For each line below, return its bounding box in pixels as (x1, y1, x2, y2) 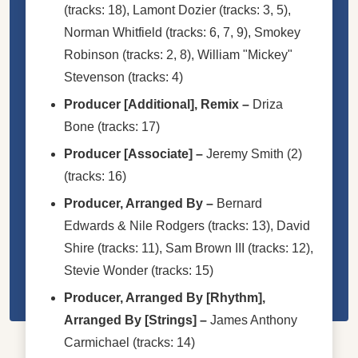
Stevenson (64, 70, 125, 84)
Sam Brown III (165, 241, 245, 255)
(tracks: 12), (245, 241, 313, 255)
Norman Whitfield (64, 25, 162, 39)
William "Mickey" (197, 47, 292, 62)
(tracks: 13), (205, 218, 276, 233)
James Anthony (210, 312, 297, 327)
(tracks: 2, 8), (119, 47, 197, 62)
